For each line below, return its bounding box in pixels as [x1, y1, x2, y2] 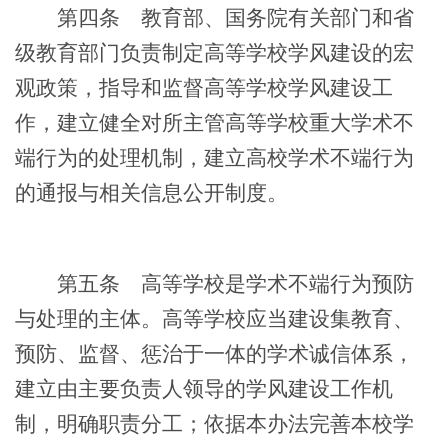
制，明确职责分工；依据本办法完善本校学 [15, 412, 414, 435]
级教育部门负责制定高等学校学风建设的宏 [15, 41, 414, 64]
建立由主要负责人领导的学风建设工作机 [15, 377, 393, 400]
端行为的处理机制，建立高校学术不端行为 [15, 146, 414, 169]
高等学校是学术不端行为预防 [120, 272, 414, 295]
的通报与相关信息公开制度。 [15, 181, 288, 204]
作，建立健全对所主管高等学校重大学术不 [15, 111, 414, 134]
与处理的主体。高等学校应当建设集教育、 [15, 307, 414, 330]
